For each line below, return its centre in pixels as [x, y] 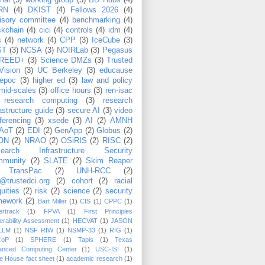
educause [116, 71]
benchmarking [96, 20]
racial [123, 181]
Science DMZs [66, 61]
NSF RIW [39, 230]
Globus [109, 131]
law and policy [107, 81]
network [30, 41]
